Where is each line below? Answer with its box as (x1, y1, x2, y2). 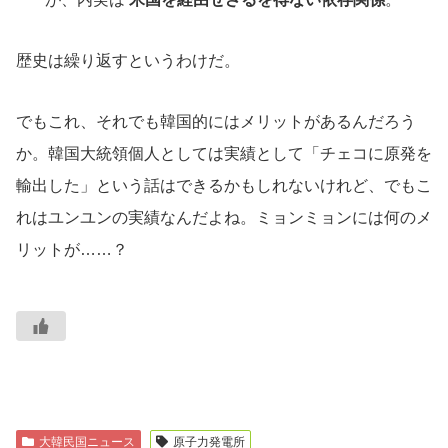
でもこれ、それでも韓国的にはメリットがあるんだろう (16, 112, 416, 130)
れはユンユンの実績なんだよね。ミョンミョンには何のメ (16, 208, 432, 226)
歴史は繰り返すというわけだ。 (16, 52, 240, 70)
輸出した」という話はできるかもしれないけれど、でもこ (16, 176, 432, 194)
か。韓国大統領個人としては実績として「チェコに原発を (16, 144, 432, 162)
